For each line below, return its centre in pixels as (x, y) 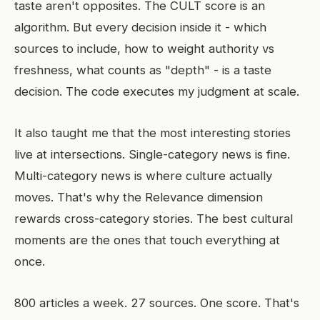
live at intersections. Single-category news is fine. (152, 154)
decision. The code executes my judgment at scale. (157, 91)
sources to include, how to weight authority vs (144, 49)
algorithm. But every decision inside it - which (140, 27)
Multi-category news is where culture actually (143, 176)
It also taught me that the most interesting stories (152, 133)
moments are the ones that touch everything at (147, 240)
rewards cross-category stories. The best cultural (154, 219)
